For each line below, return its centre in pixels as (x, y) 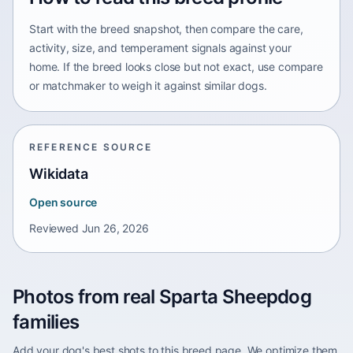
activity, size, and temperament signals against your (160, 48)
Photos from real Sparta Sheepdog (162, 297)
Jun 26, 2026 (115, 228)
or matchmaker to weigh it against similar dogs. (148, 85)
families (46, 322)
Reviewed (54, 228)
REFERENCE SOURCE (91, 147)
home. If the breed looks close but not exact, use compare (176, 67)
